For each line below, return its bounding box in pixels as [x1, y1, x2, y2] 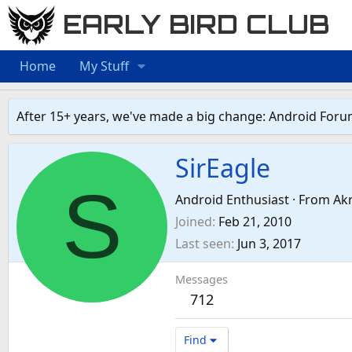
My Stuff [79, 57, 129, 75]
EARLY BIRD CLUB [63, 9, 330, 41]
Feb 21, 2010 [218, 213, 291, 231]
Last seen [175, 235, 231, 253]
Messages [175, 272, 228, 288]
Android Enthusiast [175, 191, 289, 209]
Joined [175, 213, 212, 231]
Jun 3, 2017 [237, 235, 301, 253]
